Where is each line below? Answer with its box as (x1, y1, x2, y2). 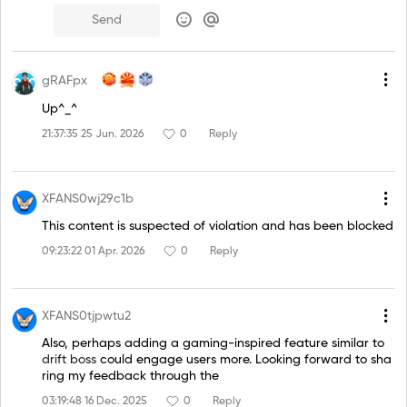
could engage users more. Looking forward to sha (96, 352, 392, 366)
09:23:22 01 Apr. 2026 (42, 246, 144, 258)
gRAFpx (42, 74, 87, 87)
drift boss (42, 352, 96, 366)
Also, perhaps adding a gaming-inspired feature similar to (42, 336, 384, 350)
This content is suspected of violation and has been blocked (42, 219, 393, 233)
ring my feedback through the (42, 369, 219, 382)
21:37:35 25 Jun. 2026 (42, 129, 144, 141)
